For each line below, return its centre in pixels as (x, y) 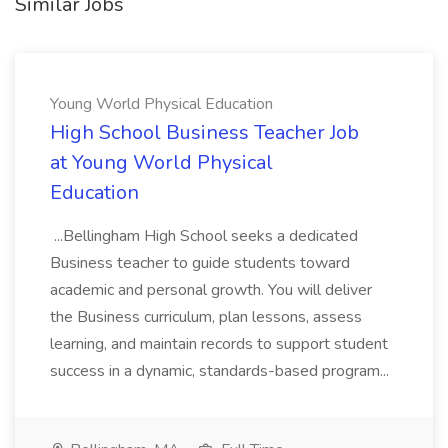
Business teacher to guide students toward (200, 263)
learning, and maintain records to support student (219, 344)
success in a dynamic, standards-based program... (221, 371)
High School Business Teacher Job (204, 132)
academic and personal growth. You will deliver (211, 290)
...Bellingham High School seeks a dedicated (204, 236)
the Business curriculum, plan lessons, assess (206, 317)
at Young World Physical (161, 162)
